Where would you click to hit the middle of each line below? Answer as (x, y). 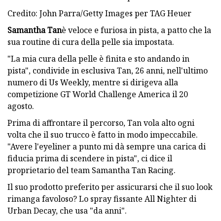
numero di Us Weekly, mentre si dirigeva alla (93, 82)
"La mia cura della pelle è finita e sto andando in (98, 58)
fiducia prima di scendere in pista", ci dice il (90, 158)
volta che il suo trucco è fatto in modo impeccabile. (103, 134)
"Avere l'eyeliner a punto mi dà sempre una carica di (107, 146)
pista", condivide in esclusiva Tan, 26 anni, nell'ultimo (108, 70)
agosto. (21, 106)
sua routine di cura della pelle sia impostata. (91, 42)
